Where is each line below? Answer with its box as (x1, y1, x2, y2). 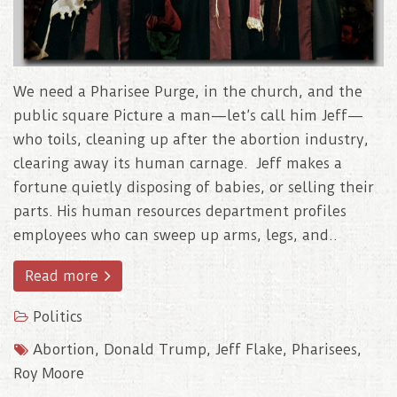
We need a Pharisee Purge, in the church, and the (13, 83, 362, 101)
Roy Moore (13, 365, 84, 383)
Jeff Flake (215, 341, 283, 359)
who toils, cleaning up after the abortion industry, (13, 131, 369, 149)
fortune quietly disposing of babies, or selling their (13, 179, 374, 197)
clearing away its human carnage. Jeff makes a (13, 155, 342, 173)
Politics (33, 308, 82, 326)
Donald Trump (104, 341, 206, 359)
